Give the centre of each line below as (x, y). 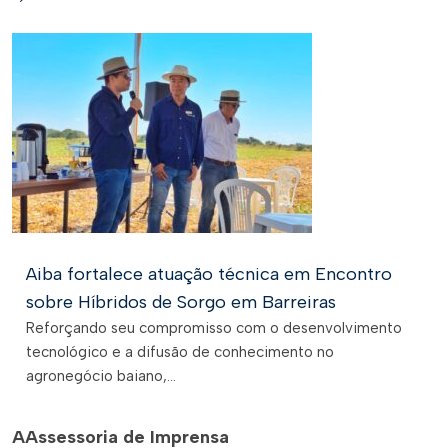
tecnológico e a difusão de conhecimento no (180, 352)
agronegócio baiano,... (101, 376)
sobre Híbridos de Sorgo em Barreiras (181, 302)
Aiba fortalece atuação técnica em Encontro (209, 274)
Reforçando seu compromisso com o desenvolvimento (214, 328)
